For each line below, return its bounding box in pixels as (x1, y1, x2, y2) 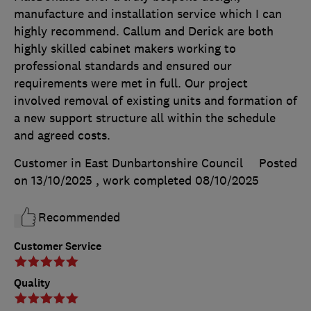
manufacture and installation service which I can (14, 6, 282, 22)
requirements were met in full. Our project (14, 75, 248, 91)
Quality (14, 275, 51, 290)
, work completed (96, 172, 195, 188)
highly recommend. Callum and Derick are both (14, 23, 274, 39)
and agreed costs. (14, 127, 110, 143)
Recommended (38, 209, 120, 225)
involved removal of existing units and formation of (14, 92, 297, 108)
